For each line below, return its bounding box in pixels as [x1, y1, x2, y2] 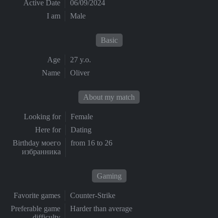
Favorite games [14, 191, 60, 200]
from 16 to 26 [71, 139, 112, 147]
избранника [22, 147, 61, 156]
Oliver [70, 69, 90, 77]
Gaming [96, 172, 122, 180]
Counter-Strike [70, 191, 115, 200]
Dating [71, 126, 91, 134]
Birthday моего [13, 139, 61, 147]
